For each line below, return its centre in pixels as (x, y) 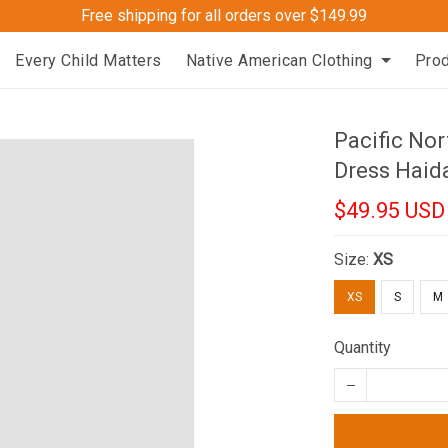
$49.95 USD (390, 210)
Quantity (363, 347)
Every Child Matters (88, 60)
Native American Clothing (279, 60)
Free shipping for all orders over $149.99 (224, 15)
